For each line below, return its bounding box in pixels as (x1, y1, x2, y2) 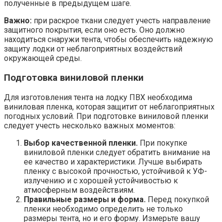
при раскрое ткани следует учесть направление (32, 16, 211, 26)
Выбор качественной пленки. (24, 138, 138, 148)
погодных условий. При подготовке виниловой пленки (4, 111, 208, 121)
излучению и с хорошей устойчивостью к (24, 175, 178, 185)
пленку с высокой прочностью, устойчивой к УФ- (24, 166, 207, 176)
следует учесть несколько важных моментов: (4, 120, 175, 130)
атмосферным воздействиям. (24, 185, 135, 195)
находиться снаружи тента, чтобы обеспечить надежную (4, 35, 213, 45)
